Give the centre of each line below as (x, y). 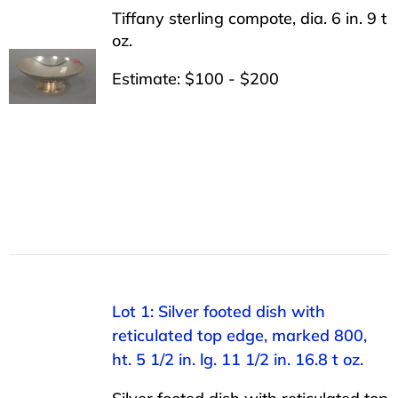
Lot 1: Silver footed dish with (218, 311)
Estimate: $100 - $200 (195, 78)
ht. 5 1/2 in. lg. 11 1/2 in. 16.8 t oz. (237, 359)
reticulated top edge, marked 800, (239, 335)
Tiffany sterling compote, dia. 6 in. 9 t (249, 18)
